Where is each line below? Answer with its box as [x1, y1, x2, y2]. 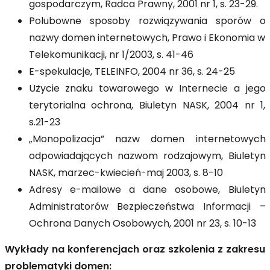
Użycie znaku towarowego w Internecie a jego [28, 81, 266, 97]
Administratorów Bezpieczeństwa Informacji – [28, 199, 266, 215]
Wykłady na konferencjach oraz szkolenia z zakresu [4, 242, 266, 258]
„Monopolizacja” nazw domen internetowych [28, 132, 266, 148]
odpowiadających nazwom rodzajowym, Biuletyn [28, 149, 266, 165]
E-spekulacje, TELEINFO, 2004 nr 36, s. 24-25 [28, 64, 235, 80]
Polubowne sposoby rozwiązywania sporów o [28, 14, 266, 30]
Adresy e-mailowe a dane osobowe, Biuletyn [28, 183, 266, 198]
